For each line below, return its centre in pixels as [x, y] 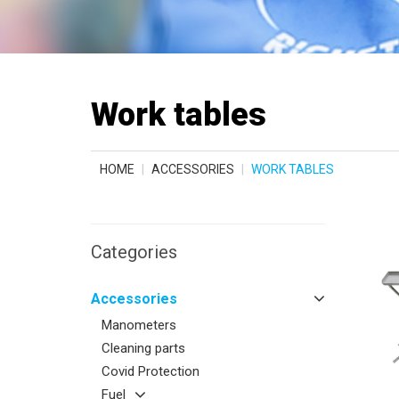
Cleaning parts [143, 348]
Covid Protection [151, 371]
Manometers [139, 325]
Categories [134, 252]
